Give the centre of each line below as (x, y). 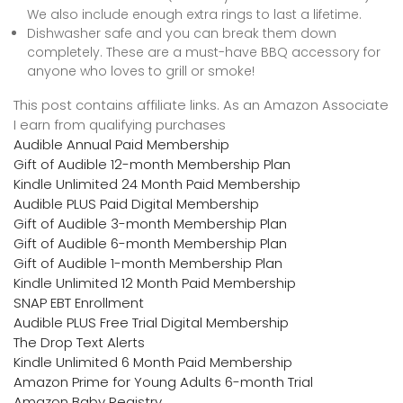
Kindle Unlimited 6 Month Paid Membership (153, 363)
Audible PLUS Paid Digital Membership (136, 204)
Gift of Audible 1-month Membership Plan (148, 264)
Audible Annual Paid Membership (121, 145)
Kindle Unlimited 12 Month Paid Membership (155, 283)
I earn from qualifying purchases (120, 125)
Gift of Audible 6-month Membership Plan (150, 244)
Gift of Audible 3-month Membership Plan (150, 224)
